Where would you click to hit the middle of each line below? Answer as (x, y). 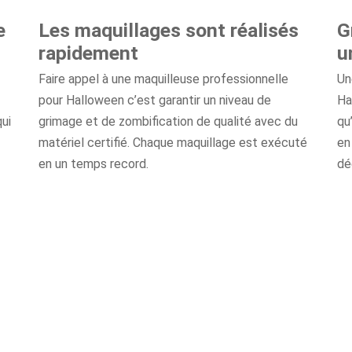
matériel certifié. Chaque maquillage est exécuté (172, 143)
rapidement (88, 53)
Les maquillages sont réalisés (168, 30)
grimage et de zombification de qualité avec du (168, 121)
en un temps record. (93, 164)
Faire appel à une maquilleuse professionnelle (163, 79)
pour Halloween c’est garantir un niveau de (154, 100)
